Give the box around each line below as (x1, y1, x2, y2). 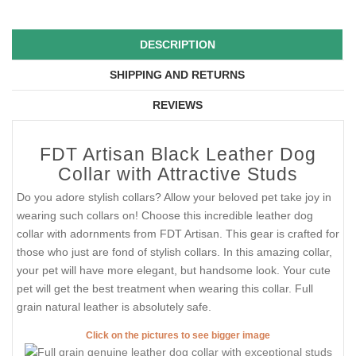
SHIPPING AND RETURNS (110, 68, 245, 82)
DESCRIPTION (139, 38, 215, 52)
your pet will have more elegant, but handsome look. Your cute (17, 264, 331, 277)
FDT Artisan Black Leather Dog (40, 144, 316, 165)
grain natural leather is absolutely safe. (17, 300, 211, 314)
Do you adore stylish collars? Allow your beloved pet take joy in (17, 191, 331, 204)
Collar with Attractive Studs (58, 164, 298, 185)
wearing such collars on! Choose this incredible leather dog (17, 209, 313, 222)
